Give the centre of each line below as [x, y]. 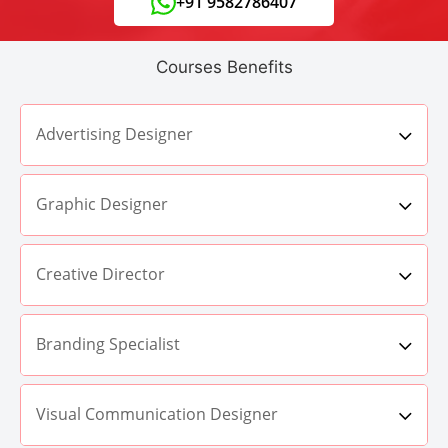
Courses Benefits [224, 66]
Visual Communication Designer [157, 414]
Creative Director [100, 274]
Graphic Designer [102, 204]
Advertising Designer [114, 134]
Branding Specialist [108, 344]
